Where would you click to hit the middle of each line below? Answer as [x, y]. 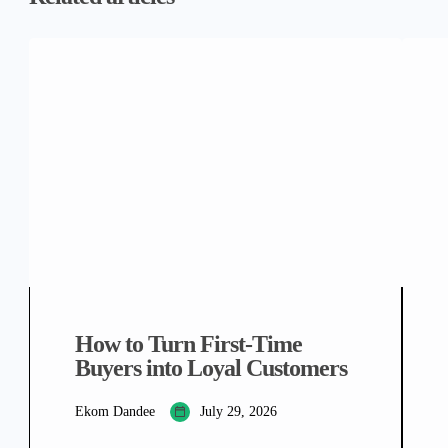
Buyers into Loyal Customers [211, 367]
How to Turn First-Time [188, 343]
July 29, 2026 [238, 411]
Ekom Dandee [115, 411]
